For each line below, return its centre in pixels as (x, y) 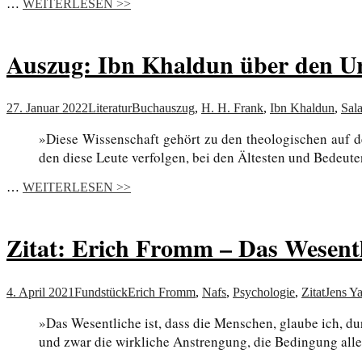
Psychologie (264, 293)
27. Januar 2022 (47, 108)
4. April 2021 (40, 293)
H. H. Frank (232, 108)
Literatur (110, 108)
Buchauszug (163, 108)
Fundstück (101, 293)
